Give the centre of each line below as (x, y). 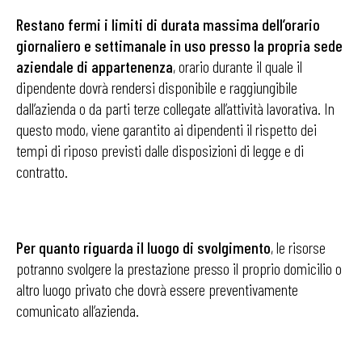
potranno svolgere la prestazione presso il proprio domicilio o (179, 268)
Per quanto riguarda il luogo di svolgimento (143, 247)
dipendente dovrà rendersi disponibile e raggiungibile (157, 87)
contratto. (42, 171)
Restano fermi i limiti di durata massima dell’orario (168, 24)
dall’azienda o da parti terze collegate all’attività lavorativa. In (175, 108)
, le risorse (298, 247)
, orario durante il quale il (238, 66)
